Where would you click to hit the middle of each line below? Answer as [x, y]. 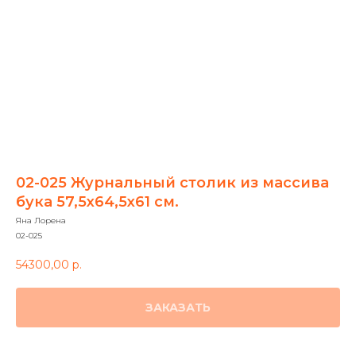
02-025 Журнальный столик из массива [172, 183]
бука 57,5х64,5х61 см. [97, 202]
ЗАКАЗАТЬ [178, 307]
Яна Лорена [41, 221]
